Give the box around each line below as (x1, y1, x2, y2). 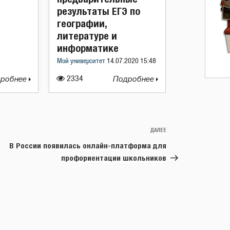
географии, (57, 17, 107, 29)
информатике (57, 42, 119, 54)
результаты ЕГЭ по (57, 5, 140, 17)
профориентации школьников (61, 154, 166, 162)
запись (166, 139, 191, 148)
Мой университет (57, 58, 107, 65)
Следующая (166, 126, 208, 136)
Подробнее (113, 75, 156, 84)
